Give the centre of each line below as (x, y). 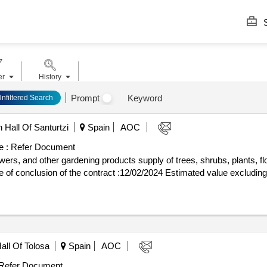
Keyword (145, 98)
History (50, 77)
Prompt (85, 98)
